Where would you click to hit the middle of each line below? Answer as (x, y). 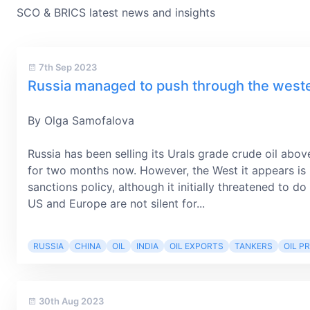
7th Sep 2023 (67, 67)
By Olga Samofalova (81, 120)
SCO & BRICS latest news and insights (116, 12)
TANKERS (254, 246)
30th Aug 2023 (70, 301)
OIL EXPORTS (197, 246)
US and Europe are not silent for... (116, 203)
